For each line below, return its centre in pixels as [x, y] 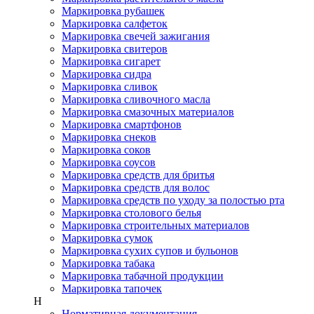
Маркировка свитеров [115, 49]
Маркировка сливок [110, 87]
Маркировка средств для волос [136, 187]
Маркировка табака [108, 263]
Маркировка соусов [109, 162]
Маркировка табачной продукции [143, 276]
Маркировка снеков [109, 137]
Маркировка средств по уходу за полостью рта [173, 200]
